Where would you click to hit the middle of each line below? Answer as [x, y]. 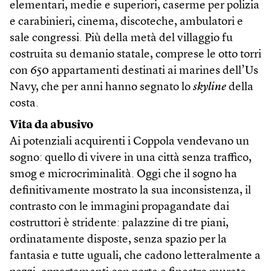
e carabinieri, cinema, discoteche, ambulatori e [126, 22]
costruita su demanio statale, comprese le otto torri [135, 55]
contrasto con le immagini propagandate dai [119, 207]
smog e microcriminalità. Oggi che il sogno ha [123, 175]
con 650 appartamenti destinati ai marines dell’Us [134, 71]
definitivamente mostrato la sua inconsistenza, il [130, 191]
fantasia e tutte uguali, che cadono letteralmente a [135, 256]
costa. [24, 104]
